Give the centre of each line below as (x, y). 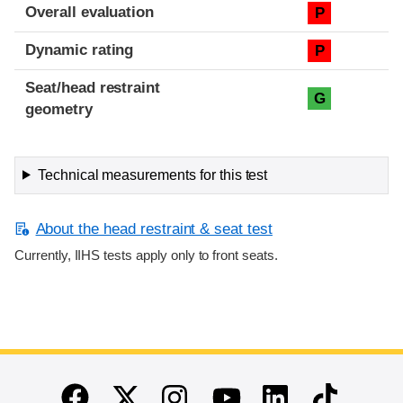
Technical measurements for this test (152, 175)
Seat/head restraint (93, 87)
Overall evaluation (90, 12)
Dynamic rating (80, 49)
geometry (59, 109)
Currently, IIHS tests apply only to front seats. (146, 255)
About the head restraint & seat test (154, 228)
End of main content (90, 384)
